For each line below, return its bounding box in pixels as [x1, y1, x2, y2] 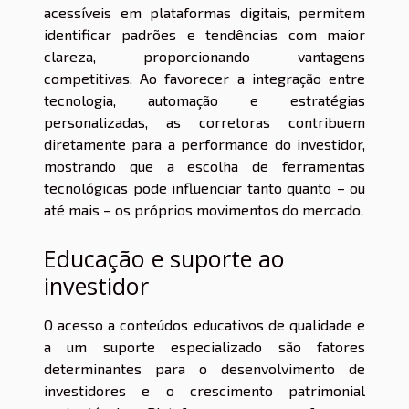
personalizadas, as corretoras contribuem [44, 113, 365, 131]
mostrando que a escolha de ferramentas [44, 157, 365, 175]
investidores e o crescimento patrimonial [44, 381, 365, 399]
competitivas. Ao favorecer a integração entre [44, 69, 365, 88]
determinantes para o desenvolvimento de [44, 359, 365, 377]
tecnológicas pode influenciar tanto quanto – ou [44, 179, 365, 197]
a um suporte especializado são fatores [44, 337, 365, 355]
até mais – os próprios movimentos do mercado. [44, 201, 363, 219]
